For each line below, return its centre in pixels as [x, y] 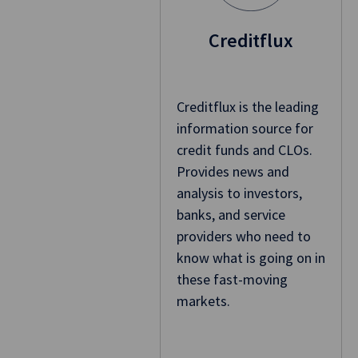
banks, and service [231, 215]
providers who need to [243, 237]
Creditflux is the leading [247, 107]
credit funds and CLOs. [244, 150]
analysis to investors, [239, 193]
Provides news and [233, 172]
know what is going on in [251, 258]
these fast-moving [232, 280]
